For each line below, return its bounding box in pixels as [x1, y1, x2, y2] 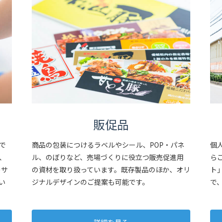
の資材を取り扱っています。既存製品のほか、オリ [32, 165, 190, 175]
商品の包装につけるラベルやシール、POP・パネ [32, 140, 184, 150]
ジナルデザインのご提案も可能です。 [32, 177, 149, 187]
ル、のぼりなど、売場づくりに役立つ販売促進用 [32, 152, 184, 163]
